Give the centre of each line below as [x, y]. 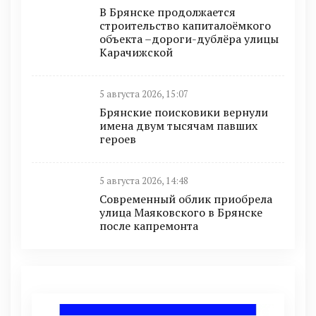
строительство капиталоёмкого [185, 25]
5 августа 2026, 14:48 [144, 181]
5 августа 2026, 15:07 [144, 94]
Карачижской [136, 52]
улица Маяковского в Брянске [181, 212]
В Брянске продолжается [168, 12]
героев [118, 139]
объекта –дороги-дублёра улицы [189, 38]
